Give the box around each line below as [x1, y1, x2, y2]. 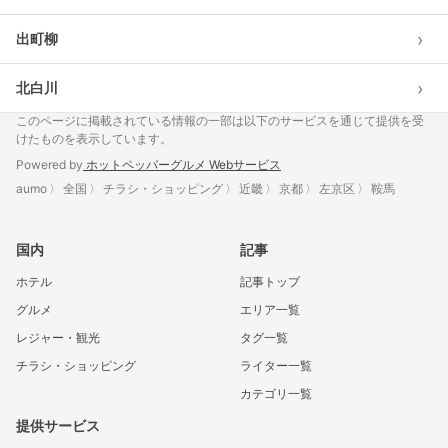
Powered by [16, 157, 83, 172]
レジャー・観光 [16, 330, 100, 345]
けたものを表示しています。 [16, 131, 172, 146]
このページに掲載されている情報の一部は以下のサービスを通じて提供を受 [16, 113, 424, 128]
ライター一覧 [240, 358, 312, 373]
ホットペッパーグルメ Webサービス [83, 157, 281, 172]
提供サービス [16, 417, 100, 434]
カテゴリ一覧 [240, 386, 312, 401]
